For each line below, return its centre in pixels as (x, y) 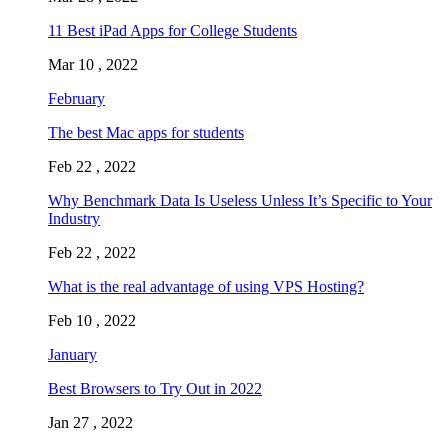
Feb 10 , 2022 (92, 321)
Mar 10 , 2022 (93, 65)
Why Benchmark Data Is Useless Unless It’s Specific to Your (240, 201)
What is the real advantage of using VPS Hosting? (206, 287)
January (72, 355)
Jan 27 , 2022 (90, 423)
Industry (74, 219)
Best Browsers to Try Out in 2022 (155, 389)
